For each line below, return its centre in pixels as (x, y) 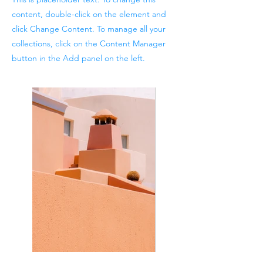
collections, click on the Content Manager (89, 43)
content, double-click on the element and (89, 14)
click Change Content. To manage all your (89, 29)
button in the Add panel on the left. (78, 58)
